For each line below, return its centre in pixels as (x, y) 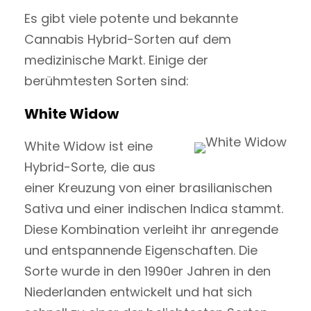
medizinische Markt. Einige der (116, 60)
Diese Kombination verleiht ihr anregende (151, 229)
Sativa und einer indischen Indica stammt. (154, 208)
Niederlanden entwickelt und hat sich (138, 292)
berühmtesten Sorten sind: (107, 81)
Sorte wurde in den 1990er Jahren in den (148, 271)
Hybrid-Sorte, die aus (90, 167)
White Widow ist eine (89, 146)
